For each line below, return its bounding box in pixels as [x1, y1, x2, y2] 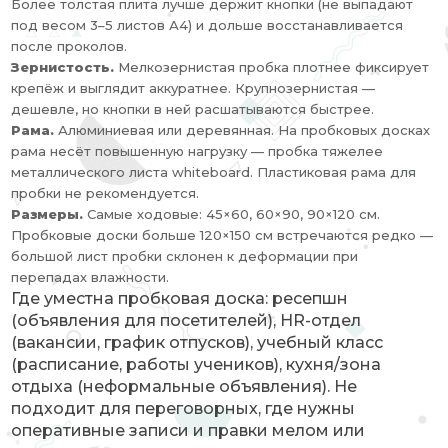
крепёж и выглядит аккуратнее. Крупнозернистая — [11, 80, 376, 96]
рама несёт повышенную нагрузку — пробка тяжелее [11, 143, 384, 159]
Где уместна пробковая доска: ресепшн [11, 289, 349, 308]
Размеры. [11, 206, 84, 222]
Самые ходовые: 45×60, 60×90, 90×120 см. [83, 206, 381, 222]
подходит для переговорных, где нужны [11, 399, 356, 418]
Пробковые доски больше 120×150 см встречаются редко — [11, 227, 434, 243]
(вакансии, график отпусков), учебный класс [11, 333, 384, 352]
